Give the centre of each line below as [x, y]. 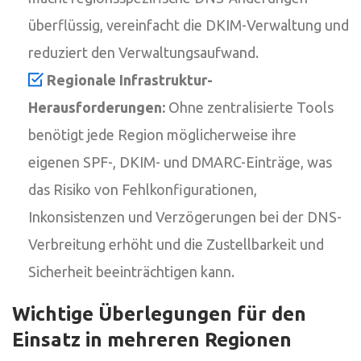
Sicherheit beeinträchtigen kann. [131, 271]
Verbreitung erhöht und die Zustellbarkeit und [176, 244]
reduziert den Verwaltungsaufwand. [143, 52]
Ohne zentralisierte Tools [249, 107]
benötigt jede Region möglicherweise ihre [162, 134]
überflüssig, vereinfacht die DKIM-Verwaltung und [189, 25]
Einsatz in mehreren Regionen [152, 339]
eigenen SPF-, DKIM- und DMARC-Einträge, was [180, 162]
